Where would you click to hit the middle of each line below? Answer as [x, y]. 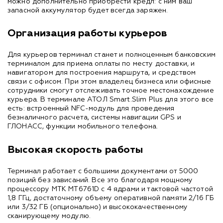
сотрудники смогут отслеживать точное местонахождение [111, 91]
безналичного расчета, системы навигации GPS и [94, 118]
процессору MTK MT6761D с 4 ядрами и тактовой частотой [110, 189]
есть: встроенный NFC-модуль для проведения [91, 109]
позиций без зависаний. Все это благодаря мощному [100, 180]
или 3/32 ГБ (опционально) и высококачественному [98, 207]
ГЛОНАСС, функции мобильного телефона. [83, 127]
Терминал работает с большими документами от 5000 [103, 171]
